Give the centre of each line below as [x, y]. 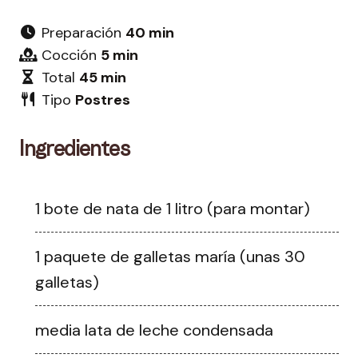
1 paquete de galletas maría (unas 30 [170, 256]
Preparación [81, 32]
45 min [102, 77]
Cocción [69, 55]
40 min [149, 32]
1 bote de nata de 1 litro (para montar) [173, 208]
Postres [102, 99]
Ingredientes [75, 147]
